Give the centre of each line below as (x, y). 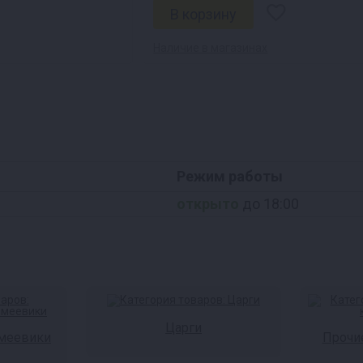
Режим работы (230, 176)
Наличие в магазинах (211, 48)
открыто (208, 204)
